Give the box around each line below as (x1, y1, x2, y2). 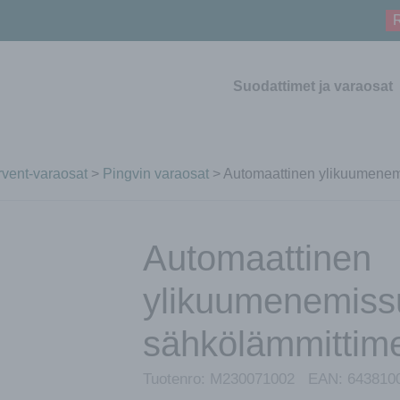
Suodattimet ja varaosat (233, 79, 393, 94)
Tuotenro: (143, 370, 210, 387)
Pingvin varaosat (103, 165, 209, 181)
